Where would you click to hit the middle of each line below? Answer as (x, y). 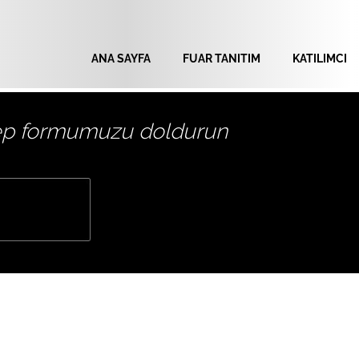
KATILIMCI (320, 58)
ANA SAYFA (121, 58)
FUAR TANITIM (222, 58)
